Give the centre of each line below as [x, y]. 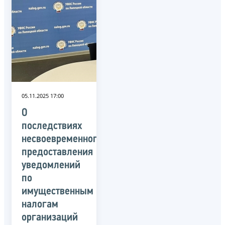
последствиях [52, 126]
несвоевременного [62, 139]
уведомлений [51, 165]
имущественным [58, 191]
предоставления [57, 152]
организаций [50, 217]
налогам [40, 204]
